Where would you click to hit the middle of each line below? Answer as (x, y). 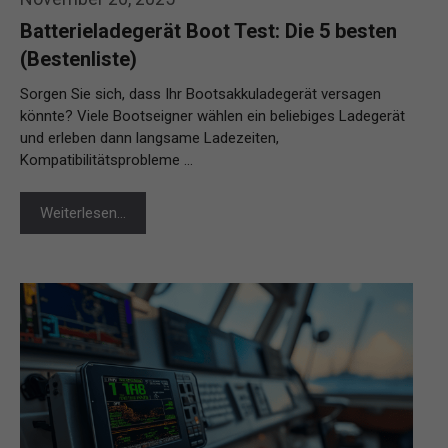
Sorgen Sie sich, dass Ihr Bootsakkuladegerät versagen (200, 93)
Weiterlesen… (83, 212)
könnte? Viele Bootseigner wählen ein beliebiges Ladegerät (212, 115)
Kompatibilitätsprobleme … (106, 159)
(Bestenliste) (78, 58)
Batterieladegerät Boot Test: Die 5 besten (208, 30)
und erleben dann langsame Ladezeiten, (149, 137)
